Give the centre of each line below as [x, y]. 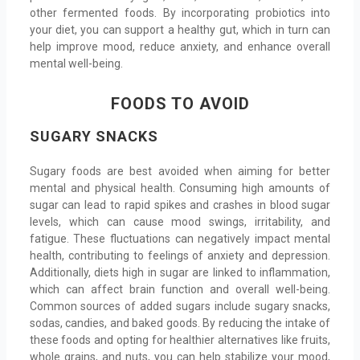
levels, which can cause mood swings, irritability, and [180, 221]
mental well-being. [77, 64]
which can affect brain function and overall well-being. [180, 289]
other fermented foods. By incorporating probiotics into [180, 13]
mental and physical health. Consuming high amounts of [180, 188]
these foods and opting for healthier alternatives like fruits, [180, 340]
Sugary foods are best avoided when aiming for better [180, 171]
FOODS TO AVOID [180, 103]
